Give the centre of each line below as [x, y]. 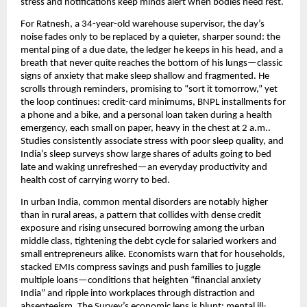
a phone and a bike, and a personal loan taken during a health [146, 116]
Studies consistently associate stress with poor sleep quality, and [152, 142]
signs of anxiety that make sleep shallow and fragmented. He [145, 77]
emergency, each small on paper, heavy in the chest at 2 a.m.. [146, 129]
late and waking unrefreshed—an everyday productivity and [144, 168]
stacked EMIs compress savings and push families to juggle [140, 268]
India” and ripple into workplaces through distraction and [138, 294]
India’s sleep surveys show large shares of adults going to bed [146, 155]
